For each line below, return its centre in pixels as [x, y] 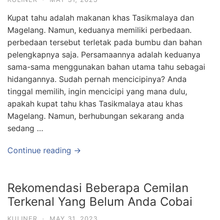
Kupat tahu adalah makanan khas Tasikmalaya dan [101, 18]
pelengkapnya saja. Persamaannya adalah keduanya [104, 55]
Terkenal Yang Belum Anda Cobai [100, 202]
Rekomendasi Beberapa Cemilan [98, 188]
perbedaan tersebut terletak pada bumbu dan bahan [105, 42]
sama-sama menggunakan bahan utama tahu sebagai [106, 67]
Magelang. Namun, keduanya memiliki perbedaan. [99, 30]
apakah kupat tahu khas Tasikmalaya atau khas [95, 104]
